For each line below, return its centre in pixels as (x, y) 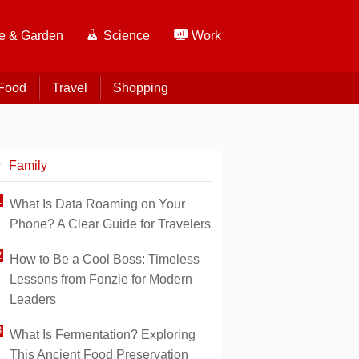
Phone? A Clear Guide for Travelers (110, 224)
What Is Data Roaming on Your (97, 204)
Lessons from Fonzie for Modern (101, 279)
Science (127, 36)
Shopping (140, 88)
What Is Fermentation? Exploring (103, 335)
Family (28, 165)
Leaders (33, 299)
